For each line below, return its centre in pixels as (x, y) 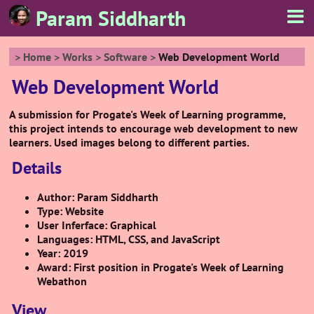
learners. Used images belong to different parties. (130, 142)
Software (126, 57)
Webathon (62, 281)
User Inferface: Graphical (97, 225)
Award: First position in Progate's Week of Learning (161, 267)
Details (37, 168)
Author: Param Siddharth (98, 197)
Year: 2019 (63, 253)
